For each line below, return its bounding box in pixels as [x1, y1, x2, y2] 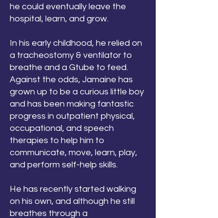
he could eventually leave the [10, 2, 126, 11]
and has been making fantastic [10, 99, 134, 109]
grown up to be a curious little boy [10, 87, 144, 96]
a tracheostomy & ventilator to [10, 51, 132, 60]
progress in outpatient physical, [10, 111, 135, 121]
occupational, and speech [10, 124, 114, 133]
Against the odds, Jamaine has [10, 75, 133, 84]
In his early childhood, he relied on [10, 38, 142, 48]
